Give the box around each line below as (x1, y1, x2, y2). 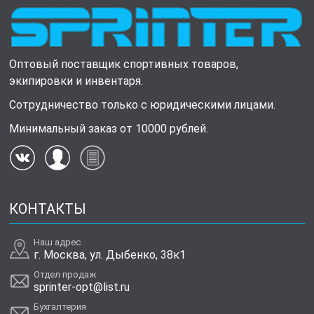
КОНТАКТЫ (9, 200, 87, 217)
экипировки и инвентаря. (9, 74, 144, 88)
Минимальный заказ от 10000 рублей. (9, 122, 209, 136)
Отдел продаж (34, 269, 97, 280)
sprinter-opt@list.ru (34, 280, 130, 294)
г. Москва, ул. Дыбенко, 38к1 (34, 248, 186, 262)
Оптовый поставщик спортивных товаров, (9, 57, 239, 71)
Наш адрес (34, 237, 81, 248)
